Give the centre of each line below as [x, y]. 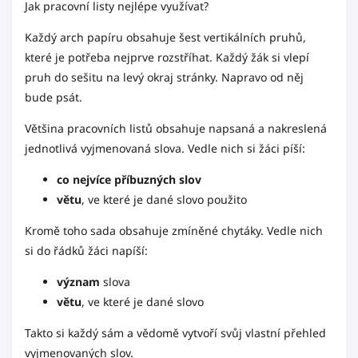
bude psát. [54, 97]
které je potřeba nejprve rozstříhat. [120, 57]
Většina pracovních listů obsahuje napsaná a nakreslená [176, 128]
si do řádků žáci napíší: [86, 251]
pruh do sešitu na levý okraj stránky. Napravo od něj [164, 77]
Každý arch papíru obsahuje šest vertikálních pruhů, [165, 37]
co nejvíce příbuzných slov [129, 179]
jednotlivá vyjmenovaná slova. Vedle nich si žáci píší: [165, 148]
